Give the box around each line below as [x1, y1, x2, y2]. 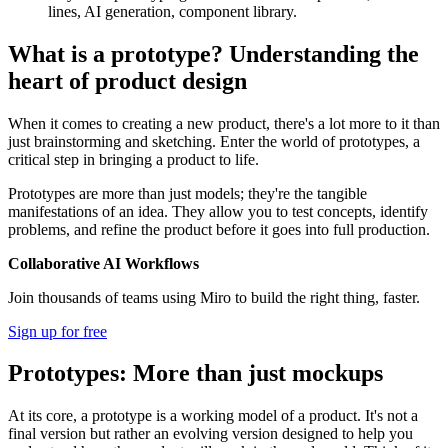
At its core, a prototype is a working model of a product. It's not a [8, 407, 418, 425]
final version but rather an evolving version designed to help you [8, 425, 413, 443]
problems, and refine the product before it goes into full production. [8, 220, 430, 238]
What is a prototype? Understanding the [8, 40, 419, 67]
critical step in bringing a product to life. [8, 150, 259, 168]
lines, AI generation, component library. [48, 2, 297, 20]
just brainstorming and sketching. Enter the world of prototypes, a [8, 132, 420, 150]
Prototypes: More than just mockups [8, 360, 383, 387]
